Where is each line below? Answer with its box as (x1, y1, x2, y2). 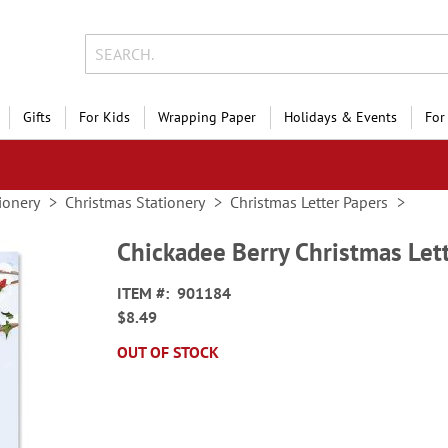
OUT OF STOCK (117, 342, 220, 362)
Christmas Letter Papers (230, 192, 388, 212)
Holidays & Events (284, 108, 397, 126)
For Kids (79, 108, 130, 126)
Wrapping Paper (158, 108, 256, 126)
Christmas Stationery (65, 192, 205, 212)
